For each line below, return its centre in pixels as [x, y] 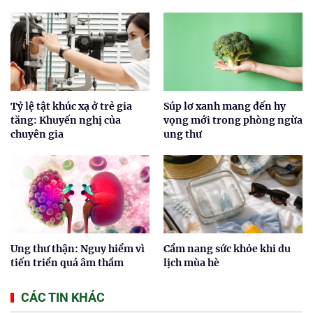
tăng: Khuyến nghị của [66, 120]
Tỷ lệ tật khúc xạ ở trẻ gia [71, 106]
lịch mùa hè [191, 262]
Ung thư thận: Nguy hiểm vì [78, 248]
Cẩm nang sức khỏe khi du [227, 248]
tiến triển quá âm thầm [67, 262]
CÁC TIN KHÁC [63, 297]
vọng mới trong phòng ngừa [233, 120]
